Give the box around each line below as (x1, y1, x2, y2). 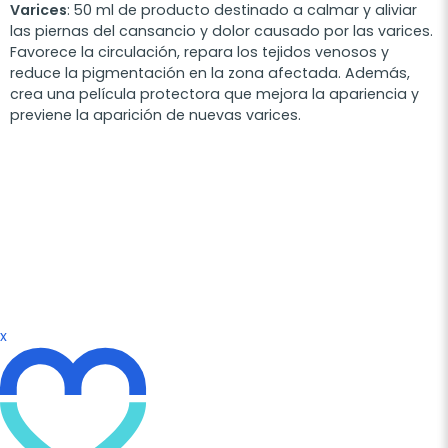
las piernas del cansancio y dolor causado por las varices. (10, 21, 433, 42)
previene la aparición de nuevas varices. (10, 105, 301, 126)
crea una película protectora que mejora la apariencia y (10, 84, 419, 105)
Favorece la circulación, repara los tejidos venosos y (10, 42, 389, 63)
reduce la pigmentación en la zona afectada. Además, (10, 63, 410, 84)
